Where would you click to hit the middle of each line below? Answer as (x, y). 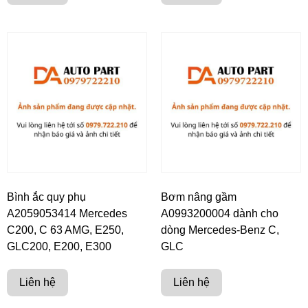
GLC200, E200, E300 (59, 247)
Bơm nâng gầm (199, 197)
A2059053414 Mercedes (67, 214)
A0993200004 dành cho (220, 214)
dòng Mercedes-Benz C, (220, 230)
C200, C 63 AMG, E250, (65, 230)
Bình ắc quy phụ (46, 197)
